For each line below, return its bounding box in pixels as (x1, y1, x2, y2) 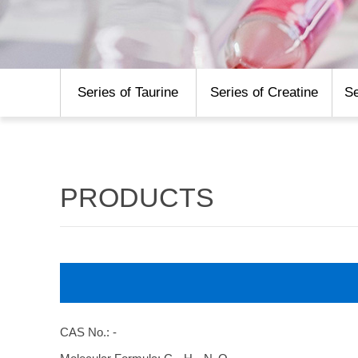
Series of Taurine (78, 85, 178, 100)
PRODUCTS (59, 182, 214, 213)
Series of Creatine (209, 85, 318, 100)
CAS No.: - (59, 325, 117, 339)
